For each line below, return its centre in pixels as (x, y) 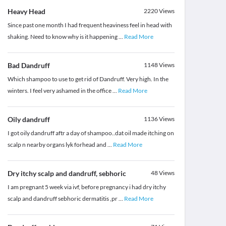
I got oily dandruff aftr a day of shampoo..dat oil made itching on (91, 133)
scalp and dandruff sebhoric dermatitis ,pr (63, 199)
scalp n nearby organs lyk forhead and (57, 145)
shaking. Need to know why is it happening (63, 37)
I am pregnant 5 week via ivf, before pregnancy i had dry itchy (87, 187)
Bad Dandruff (29, 66)
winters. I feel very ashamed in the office (60, 91)
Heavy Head (26, 12)
